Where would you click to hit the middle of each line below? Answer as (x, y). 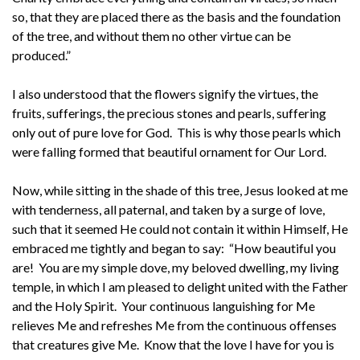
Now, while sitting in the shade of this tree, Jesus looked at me (180, 190)
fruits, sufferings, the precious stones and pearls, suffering (169, 112)
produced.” (41, 55)
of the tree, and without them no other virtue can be (151, 35)
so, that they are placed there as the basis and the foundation (176, 16)
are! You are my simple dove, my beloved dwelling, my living (176, 267)
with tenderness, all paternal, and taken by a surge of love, (168, 209)
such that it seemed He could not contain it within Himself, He (180, 228)
